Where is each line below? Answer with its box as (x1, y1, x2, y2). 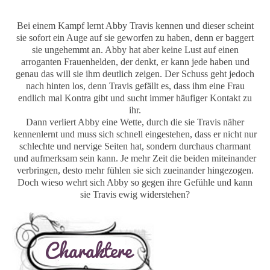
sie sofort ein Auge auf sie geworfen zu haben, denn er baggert (16, 32, 254, 43)
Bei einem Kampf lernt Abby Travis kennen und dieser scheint (16, 20, 254, 31)
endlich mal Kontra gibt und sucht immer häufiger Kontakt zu (18, 92, 252, 103)
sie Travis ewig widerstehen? (80, 189, 190, 199)
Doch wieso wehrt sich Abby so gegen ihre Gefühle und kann (17, 177, 253, 187)
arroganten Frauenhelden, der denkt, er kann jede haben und (20, 56, 250, 67)
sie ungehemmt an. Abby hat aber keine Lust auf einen (31, 44, 239, 55)
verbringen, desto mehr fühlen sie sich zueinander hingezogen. (16, 165, 254, 175)
